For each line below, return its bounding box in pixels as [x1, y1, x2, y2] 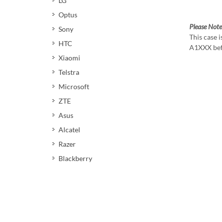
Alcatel [58, 125, 80, 134]
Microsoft [58, 82, 89, 91]
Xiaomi [58, 54, 80, 62]
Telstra [58, 68, 79, 76]
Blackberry [58, 154, 92, 163]
